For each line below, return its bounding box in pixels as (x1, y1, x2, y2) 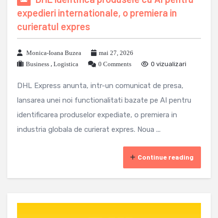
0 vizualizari (151, 60, 186, 68)
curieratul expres (17, 20, 90, 33)
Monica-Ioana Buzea (26, 49, 81, 57)
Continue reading (138, 153, 194, 162)
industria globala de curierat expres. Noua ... (17, 125, 161, 134)
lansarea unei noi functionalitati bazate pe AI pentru (17, 96, 191, 105)
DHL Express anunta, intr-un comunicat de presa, (17, 81, 183, 91)
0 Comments (98, 60, 131, 68)
